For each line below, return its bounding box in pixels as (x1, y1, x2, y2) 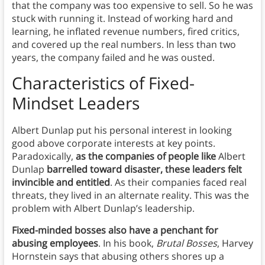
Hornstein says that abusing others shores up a (11, 250, 224, 263)
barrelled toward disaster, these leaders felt (44, 163, 242, 176)
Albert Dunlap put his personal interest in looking (11, 124, 232, 137)
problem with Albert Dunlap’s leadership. (11, 202, 195, 215)
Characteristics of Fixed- (11, 72, 195, 95)
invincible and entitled (11, 176, 110, 189)
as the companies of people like (75, 150, 218, 163)
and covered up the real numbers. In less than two (11, 38, 236, 51)
